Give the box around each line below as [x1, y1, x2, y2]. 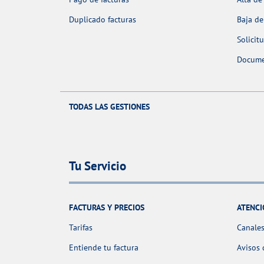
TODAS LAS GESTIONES [69, 101, 150, 112]
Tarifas [69, 222, 93, 233]
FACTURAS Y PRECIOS [69, 202, 144, 213]
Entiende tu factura [69, 242, 138, 253]
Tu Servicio [69, 158, 126, 174]
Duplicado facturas [69, 14, 136, 25]
